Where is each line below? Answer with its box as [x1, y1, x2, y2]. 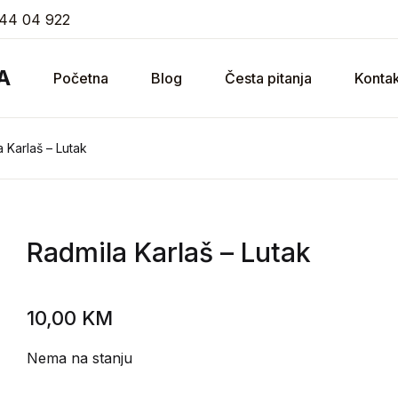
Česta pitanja [225, 69, 312, 87]
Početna [53, 69, 108, 87]
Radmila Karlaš [27, 236, 214, 268]
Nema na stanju [27, 349, 133, 367]
